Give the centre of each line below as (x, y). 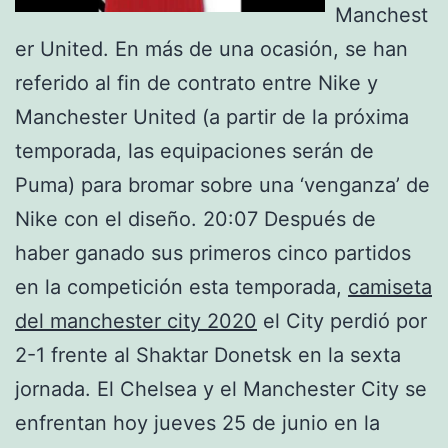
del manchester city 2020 (136, 320)
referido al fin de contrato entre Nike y (196, 82)
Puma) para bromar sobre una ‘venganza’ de (222, 184)
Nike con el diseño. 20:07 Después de (195, 218)
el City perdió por (342, 320)
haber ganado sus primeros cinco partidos (213, 252)
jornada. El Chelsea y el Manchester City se (221, 388)
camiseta (390, 286)
